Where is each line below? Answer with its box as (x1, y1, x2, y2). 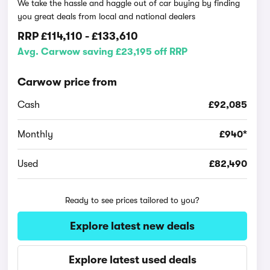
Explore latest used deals (68, 254, 196, 266)
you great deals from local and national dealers (17, 11, 196, 21)
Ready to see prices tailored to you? (65, 195, 200, 205)
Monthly (17, 129, 54, 140)
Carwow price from (17, 76, 118, 88)
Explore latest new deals (70, 220, 195, 232)
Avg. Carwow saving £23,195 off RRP (17, 46, 188, 57)
